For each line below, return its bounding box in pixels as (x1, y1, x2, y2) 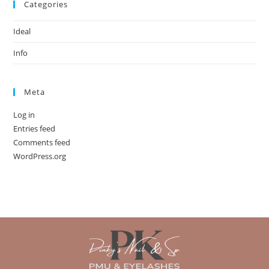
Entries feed (13, 122, 56, 134)
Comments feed (13, 136, 71, 148)
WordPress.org (13, 150, 67, 162)
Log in (13, 109, 35, 120)
